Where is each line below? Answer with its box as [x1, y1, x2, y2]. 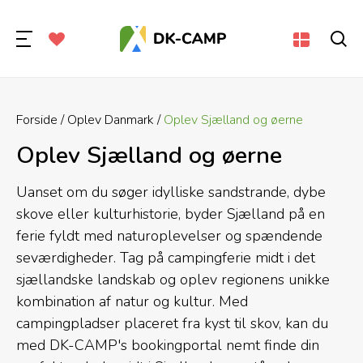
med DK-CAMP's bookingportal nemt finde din [16, 335, 319, 355]
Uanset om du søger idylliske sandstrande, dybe [16, 182, 326, 202]
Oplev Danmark [67, 111, 154, 129]
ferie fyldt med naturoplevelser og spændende [16, 226, 322, 246]
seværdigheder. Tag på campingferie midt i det [16, 248, 315, 267]
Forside [16, 111, 58, 129]
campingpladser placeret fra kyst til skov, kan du [16, 314, 328, 333]
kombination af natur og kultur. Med [16, 292, 248, 311]
